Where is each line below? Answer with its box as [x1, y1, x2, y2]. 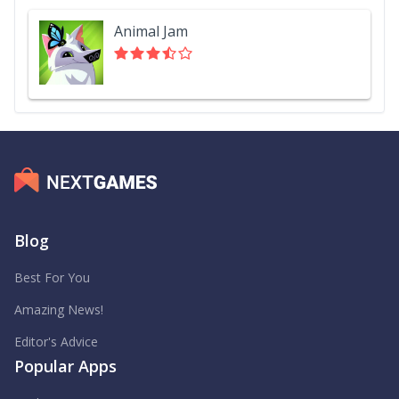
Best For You [14, 269, 90, 286]
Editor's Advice [14, 333, 98, 350]
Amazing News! [14, 301, 103, 318]
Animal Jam [114, 21, 188, 41]
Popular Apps [14, 355, 117, 377]
